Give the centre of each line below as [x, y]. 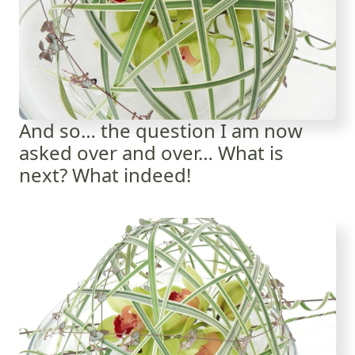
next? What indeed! [105, 175]
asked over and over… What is [151, 153]
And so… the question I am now [161, 130]
